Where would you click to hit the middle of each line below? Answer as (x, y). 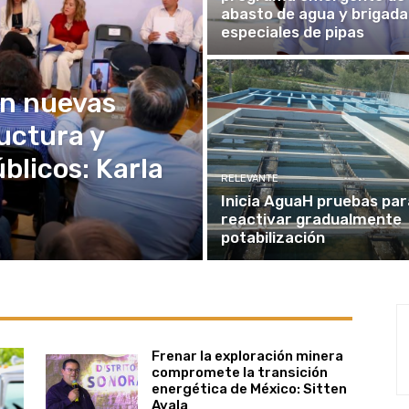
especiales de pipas (292, 32)
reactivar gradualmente (311, 220)
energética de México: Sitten (249, 389)
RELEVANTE (249, 179)
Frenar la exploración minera (247, 357)
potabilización (273, 238)
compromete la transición (239, 373)
